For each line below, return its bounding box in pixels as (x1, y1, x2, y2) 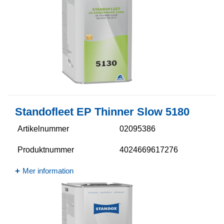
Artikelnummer (17, 124, 69, 133)
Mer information (22, 166, 73, 175)
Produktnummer (17, 145, 74, 154)
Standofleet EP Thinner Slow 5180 (15, 105, 189, 118)
